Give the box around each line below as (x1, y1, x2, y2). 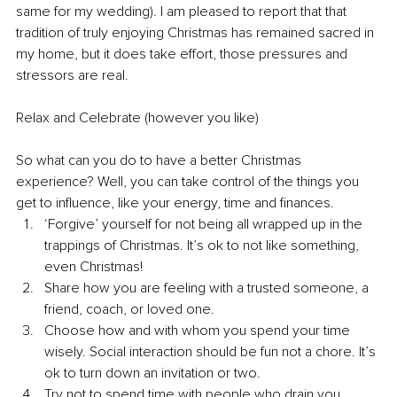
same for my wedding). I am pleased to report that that (16, 3, 350, 21)
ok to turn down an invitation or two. (44, 364, 264, 383)
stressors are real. (16, 66, 128, 85)
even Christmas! (44, 258, 146, 276)
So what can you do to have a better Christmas (16, 152, 305, 170)
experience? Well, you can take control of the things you (16, 173, 362, 191)
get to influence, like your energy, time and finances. (16, 194, 334, 213)
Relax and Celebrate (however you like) (16, 109, 259, 128)
